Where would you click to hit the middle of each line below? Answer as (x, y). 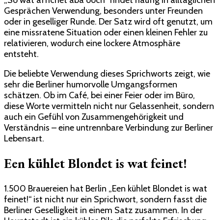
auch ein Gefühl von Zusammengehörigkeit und (94, 117)
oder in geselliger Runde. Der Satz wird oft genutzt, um (108, 21)
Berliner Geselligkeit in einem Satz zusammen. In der (103, 210)
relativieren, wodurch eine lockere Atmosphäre (92, 43)
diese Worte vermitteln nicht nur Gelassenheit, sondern (109, 106)
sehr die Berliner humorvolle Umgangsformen (91, 84)
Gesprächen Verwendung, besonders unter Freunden (103, 11)
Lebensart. (24, 138)
